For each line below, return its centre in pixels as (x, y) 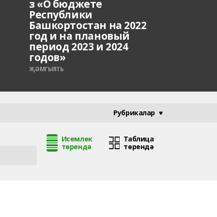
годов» (47, 57)
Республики (61, 15)
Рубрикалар (134, 113)
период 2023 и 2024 (79, 46)
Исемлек (77, 139)
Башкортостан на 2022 (88, 25)
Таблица (139, 139)
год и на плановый (79, 36)
